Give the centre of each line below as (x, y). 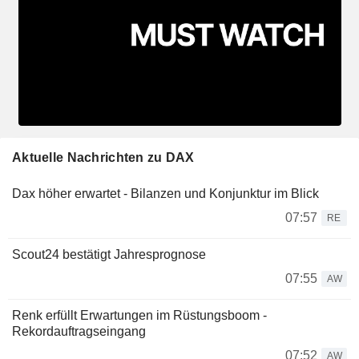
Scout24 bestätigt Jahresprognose (109, 254)
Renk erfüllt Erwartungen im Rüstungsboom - (139, 315)
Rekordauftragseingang (79, 331)
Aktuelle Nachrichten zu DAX (103, 157)
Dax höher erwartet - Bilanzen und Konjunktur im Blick (165, 193)
